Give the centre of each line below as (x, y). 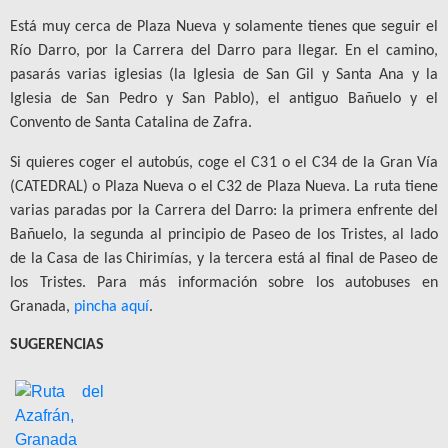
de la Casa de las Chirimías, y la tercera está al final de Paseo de (224, 258)
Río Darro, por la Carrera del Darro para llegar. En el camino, (224, 50)
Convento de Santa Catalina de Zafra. (131, 122)
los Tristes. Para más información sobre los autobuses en (224, 282)
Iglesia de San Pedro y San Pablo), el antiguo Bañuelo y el (224, 98)
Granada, (42, 306)
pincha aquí (111, 306)
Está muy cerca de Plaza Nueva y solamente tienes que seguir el (224, 26)
